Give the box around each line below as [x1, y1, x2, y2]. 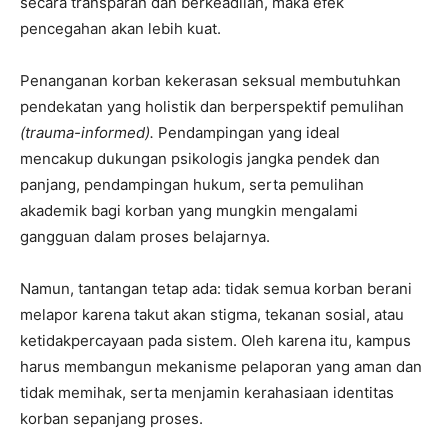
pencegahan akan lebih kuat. [20, 18, 221, 38]
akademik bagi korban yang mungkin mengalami [20, 200, 358, 220]
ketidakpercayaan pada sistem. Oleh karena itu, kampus [20, 330, 411, 350]
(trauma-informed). [20, 122, 158, 142]
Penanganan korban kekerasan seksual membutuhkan [20, 70, 401, 90]
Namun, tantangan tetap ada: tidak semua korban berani [20, 278, 412, 298]
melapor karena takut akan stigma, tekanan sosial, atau [20, 304, 404, 324]
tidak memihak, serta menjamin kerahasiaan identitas [20, 382, 394, 402]
